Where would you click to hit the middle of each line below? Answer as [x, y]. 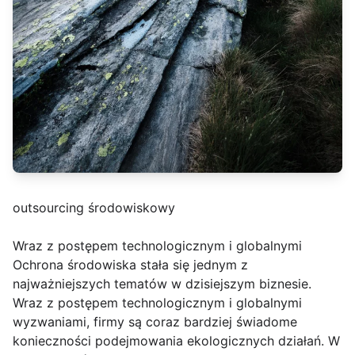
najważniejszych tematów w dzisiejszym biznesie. [162, 284]
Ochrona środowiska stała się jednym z [130, 265]
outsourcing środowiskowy [94, 208]
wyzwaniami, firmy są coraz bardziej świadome [155, 322]
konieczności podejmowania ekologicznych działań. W [176, 341]
